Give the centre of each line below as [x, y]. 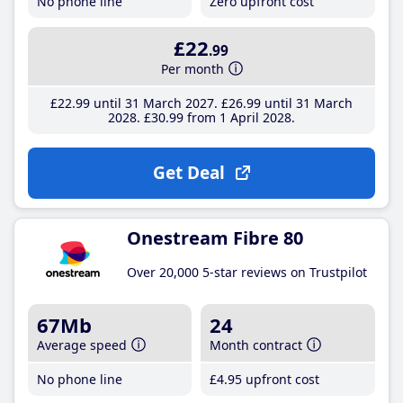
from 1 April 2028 [237, 117]
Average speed [82, 345]
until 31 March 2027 [152, 103]
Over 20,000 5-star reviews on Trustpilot [247, 272]
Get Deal [188, 172]
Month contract [256, 345]
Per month [193, 68]
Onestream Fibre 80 [215, 237]
